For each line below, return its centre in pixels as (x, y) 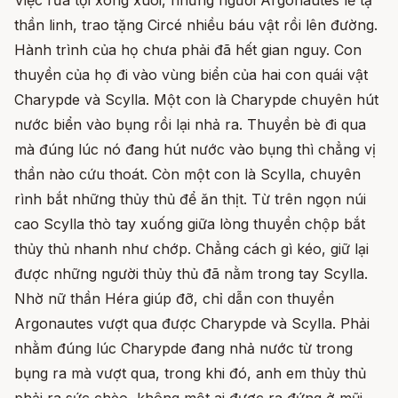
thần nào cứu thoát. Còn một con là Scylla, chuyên (187, 175)
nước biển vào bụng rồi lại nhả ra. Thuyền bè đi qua (190, 125)
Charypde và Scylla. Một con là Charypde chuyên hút (196, 100)
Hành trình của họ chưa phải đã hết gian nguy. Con (188, 50)
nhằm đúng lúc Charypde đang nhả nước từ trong (183, 349)
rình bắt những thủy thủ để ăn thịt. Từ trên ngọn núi (190, 199)
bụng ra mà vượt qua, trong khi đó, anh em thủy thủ (190, 374)
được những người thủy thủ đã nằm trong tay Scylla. (191, 274)
